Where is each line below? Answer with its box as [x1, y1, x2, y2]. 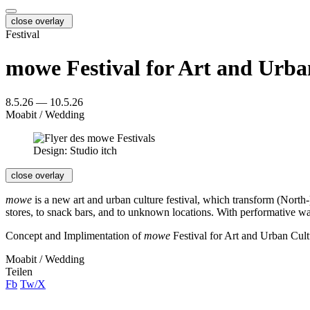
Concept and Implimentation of [6, 229, 144, 241]
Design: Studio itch [33, 144, 117, 156]
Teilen [6, 265, 33, 277]
